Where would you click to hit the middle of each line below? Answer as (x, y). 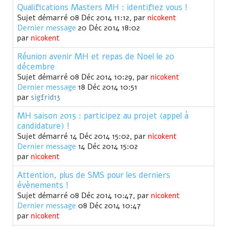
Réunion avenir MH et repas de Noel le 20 (96, 57)
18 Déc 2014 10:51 (107, 87)
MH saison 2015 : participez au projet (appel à (103, 116)
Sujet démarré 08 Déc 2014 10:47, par (84, 196)
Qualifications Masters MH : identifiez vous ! (102, 8)
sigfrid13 (46, 98)
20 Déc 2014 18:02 (108, 28)
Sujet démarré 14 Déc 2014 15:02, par (83, 137)
